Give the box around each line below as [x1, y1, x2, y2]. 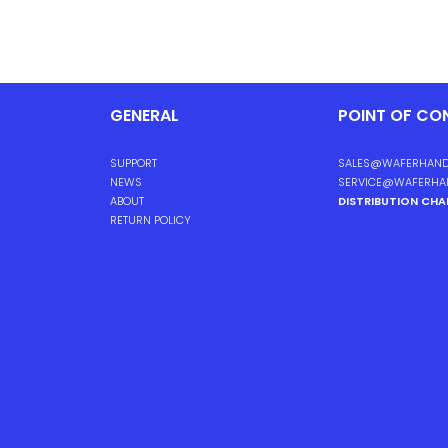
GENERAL [110, 104, 179, 127]
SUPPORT [110, 155, 157, 171]
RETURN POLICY [110, 212, 191, 228]
